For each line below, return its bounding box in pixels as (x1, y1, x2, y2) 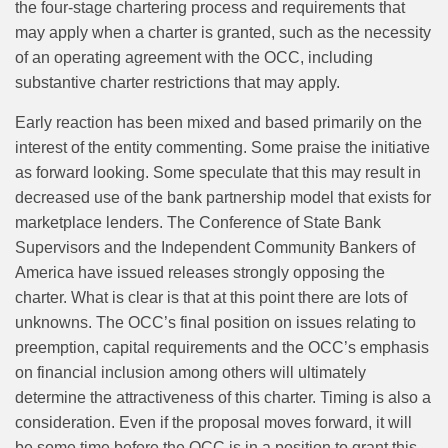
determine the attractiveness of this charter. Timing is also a (15, 389, 431, 407)
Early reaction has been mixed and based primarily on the (15, 114, 422, 132)
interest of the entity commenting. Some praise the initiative (15, 139, 430, 157)
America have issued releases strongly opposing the (15, 264, 385, 282)
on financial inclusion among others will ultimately (15, 364, 366, 382)
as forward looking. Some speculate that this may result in (15, 164, 421, 182)
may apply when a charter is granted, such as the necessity (15, 24, 431, 42)
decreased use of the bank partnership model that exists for (15, 189, 431, 207)
